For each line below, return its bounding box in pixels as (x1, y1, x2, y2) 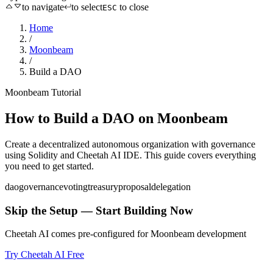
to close (117, 2, 149, 12)
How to (5, 110, 54, 126)
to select (71, 2, 102, 12)
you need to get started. (5, 160, 94, 171)
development (194, 229, 246, 239)
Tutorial (49, 87, 81, 97)
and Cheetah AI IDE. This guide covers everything (58, 149, 256, 160)
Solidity (28, 149, 58, 160)
